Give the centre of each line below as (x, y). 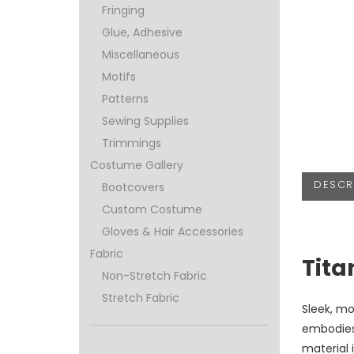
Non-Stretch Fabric (155, 276)
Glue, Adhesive (143, 33)
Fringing (124, 11)
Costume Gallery (137, 166)
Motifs (119, 77)
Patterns (126, 99)
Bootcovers (134, 188)
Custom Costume (153, 210)
